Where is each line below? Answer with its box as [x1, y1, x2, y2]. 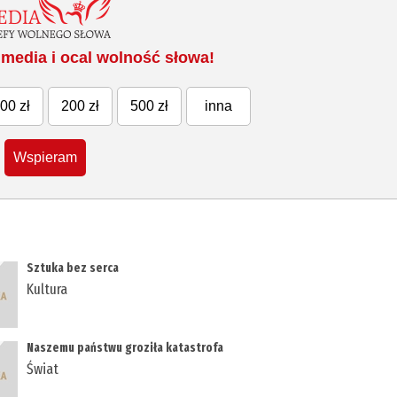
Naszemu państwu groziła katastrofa [27, 340, 224, 356]
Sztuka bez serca [27, 261, 120, 276]
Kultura [27, 280, 68, 300]
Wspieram [13, 150, 78, 166]
